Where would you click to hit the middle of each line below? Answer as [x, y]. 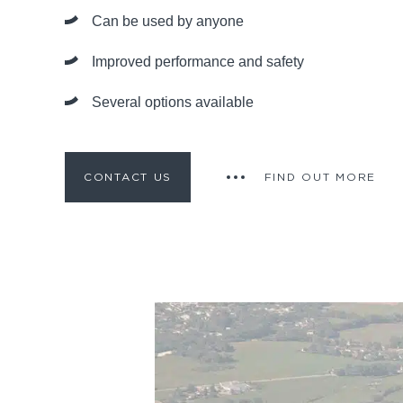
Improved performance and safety [198, 61]
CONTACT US [128, 177]
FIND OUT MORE [320, 177]
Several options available [173, 102]
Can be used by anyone [168, 21]
